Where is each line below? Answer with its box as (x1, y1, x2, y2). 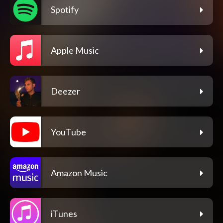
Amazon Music (51, 167, 108, 179)
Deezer (51, 86, 80, 97)
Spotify (51, 4, 79, 15)
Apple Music (51, 45, 99, 56)
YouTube (51, 126, 86, 138)
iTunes (51, 208, 77, 220)
